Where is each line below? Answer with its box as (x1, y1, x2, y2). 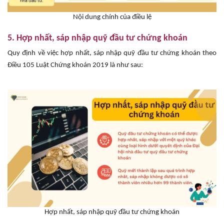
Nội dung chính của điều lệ (72, 13, 151, 21)
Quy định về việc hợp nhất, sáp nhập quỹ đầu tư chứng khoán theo (7, 49, 216, 57)
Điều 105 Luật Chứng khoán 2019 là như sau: (7, 61, 143, 69)
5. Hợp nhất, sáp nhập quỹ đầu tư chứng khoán (7, 33, 187, 43)
